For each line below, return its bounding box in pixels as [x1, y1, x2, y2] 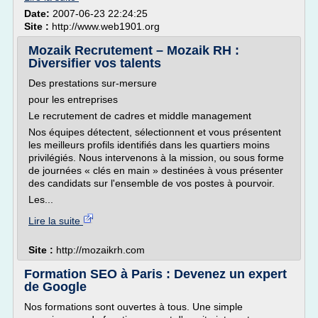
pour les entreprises [28, 94, 118, 105]
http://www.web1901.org [52, 21, 160, 32]
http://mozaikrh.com [56, 244, 145, 256]
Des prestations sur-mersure [28, 77, 157, 89]
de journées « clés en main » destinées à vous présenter [28, 165, 283, 176]
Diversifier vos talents [28, 56, 161, 70]
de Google [24, 280, 87, 294]
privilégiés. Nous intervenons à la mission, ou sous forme [28, 152, 284, 163]
